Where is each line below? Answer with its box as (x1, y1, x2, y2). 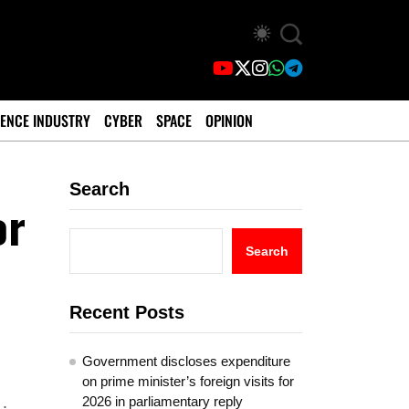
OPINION (205, 110, 253, 131)
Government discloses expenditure (82, 353, 290, 369)
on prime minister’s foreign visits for (82, 373, 294, 389)
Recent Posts (69, 302, 184, 322)
